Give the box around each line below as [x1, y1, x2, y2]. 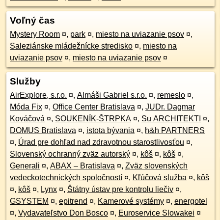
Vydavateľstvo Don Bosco [18, 209, 108, 217]
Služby [10, 76, 41, 86]
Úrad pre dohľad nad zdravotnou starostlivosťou [18, 138, 184, 146]
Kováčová [10, 114, 45, 123]
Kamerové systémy [98, 197, 164, 205]
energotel [174, 197, 207, 205]
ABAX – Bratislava [50, 162, 115, 170]
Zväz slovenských [125, 162, 188, 170]
